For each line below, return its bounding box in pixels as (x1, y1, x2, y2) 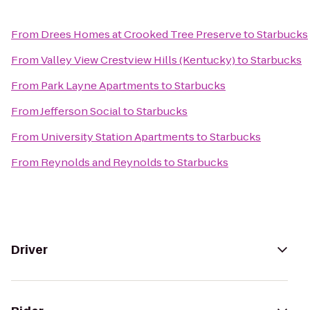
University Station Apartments (41, 129, 194, 144)
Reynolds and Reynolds (41, 155, 162, 170)
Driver (11, 241, 48, 258)
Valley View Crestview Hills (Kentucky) (41, 53, 235, 67)
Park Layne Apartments (41, 78, 159, 93)
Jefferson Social (40, 104, 121, 118)
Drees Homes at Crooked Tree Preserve (41, 27, 241, 42)
